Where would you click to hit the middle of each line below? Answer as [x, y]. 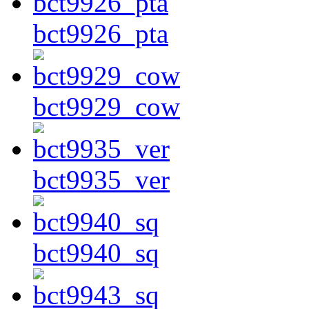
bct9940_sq [96, 253]
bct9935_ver [101, 180]
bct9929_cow [107, 107]
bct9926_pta [101, 34]
